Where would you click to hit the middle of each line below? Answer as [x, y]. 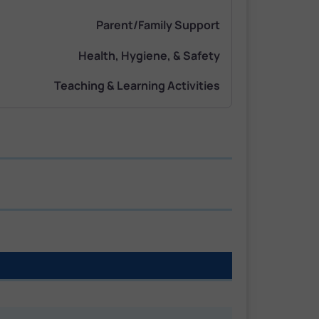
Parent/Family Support [158, 25]
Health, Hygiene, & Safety [149, 55]
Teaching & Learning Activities [137, 86]
